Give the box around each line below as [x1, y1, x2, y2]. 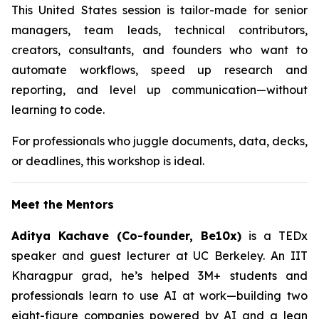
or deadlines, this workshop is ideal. [11, 154, 204, 168]
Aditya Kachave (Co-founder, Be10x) [11, 229, 241, 243]
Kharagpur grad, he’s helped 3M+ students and [11, 268, 308, 283]
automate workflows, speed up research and [11, 63, 308, 77]
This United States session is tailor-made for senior [11, 3, 308, 17]
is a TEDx [241, 229, 308, 243]
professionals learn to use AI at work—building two [11, 288, 308, 303]
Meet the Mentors [11, 197, 114, 211]
